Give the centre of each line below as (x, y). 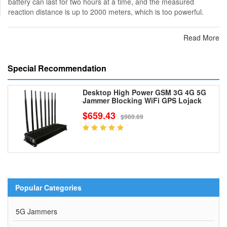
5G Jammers (36, 211)
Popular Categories (48, 187)
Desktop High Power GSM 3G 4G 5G (144, 92)
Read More (201, 37)
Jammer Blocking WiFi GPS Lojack (142, 100)
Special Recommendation (57, 68)
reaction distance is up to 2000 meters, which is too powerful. (106, 12)
